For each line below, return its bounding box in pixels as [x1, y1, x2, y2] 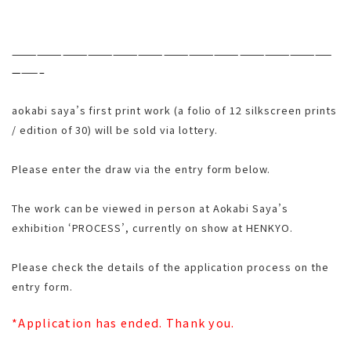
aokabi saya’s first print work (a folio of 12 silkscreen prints [12, 103, 337, 118]
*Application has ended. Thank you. [12, 314, 235, 331]
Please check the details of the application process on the [12, 259, 329, 275]
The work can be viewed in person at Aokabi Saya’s [12, 201, 289, 216]
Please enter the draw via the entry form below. [12, 161, 271, 177]
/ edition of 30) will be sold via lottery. [12, 122, 219, 138]
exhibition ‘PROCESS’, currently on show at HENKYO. [12, 220, 293, 236]
